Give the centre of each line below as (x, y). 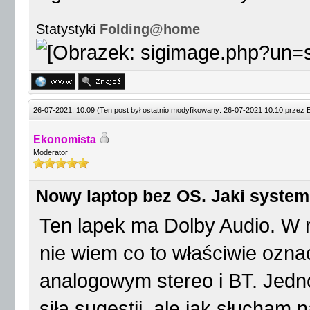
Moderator (51, 152)
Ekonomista (65, 139)
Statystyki (68, 29)
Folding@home (150, 29)
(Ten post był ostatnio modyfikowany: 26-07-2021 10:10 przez (202, 110)
